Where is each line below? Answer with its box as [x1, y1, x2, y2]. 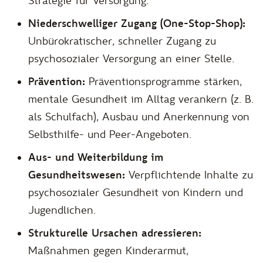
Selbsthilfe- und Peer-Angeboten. [28, 127, 191, 141]
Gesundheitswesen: [28, 168, 125, 182]
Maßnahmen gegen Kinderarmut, [28, 244, 188, 258]
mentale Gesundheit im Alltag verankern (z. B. [28, 92, 254, 106]
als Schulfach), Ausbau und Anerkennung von [28, 110, 249, 124]
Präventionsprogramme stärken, [85, 75, 242, 89]
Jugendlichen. [28, 203, 96, 217]
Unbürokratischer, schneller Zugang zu [28, 34, 216, 48]
